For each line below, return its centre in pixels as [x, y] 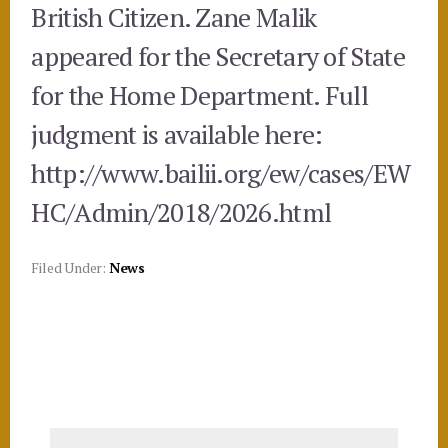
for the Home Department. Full [200, 95]
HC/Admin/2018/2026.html [181, 212]
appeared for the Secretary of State [218, 56]
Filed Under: [70, 268]
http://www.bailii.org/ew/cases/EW [221, 173]
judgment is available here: [177, 134]
